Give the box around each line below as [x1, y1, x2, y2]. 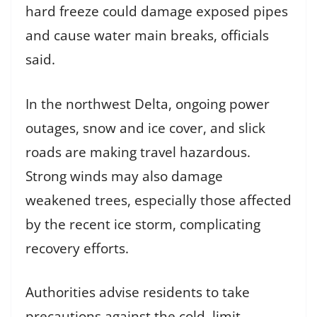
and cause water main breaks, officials [25, 26, 269, 45]
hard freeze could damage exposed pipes [25, 2, 288, 21]
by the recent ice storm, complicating [25, 214, 260, 234]
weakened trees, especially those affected [25, 190, 292, 209]
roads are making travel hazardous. [25, 142, 250, 161]
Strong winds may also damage [25, 166, 223, 185]
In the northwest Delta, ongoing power [25, 94, 270, 113]
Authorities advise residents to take [25, 283, 250, 302]
